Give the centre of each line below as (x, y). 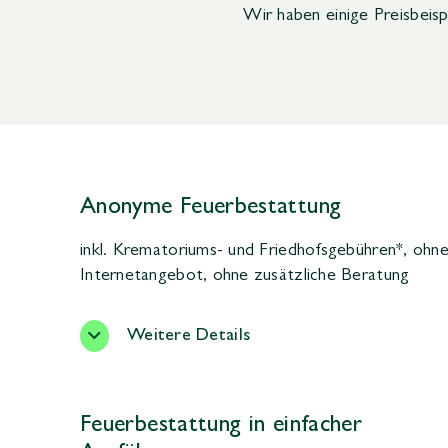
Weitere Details (189, 336)
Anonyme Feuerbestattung (211, 208)
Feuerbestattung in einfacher (221, 426)
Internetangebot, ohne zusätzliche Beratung (245, 276)
